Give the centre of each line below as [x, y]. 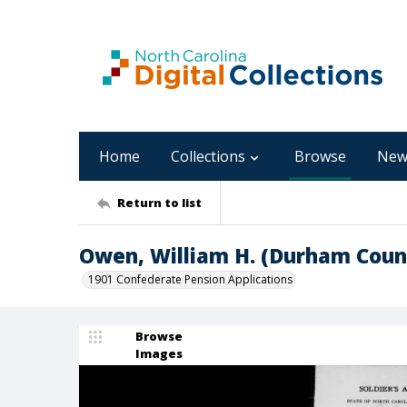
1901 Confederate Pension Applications [190, 279]
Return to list [159, 202]
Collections [208, 156]
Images [159, 353]
